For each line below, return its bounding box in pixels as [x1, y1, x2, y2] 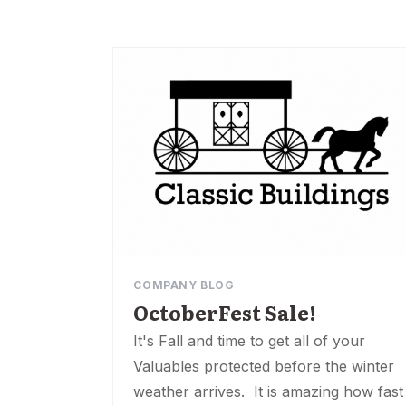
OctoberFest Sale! [133, 296, 316, 327]
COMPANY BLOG [133, 277, 235, 292]
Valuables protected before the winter [133, 356, 395, 375]
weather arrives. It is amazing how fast [133, 382, 404, 401]
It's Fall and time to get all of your [133, 331, 366, 350]
